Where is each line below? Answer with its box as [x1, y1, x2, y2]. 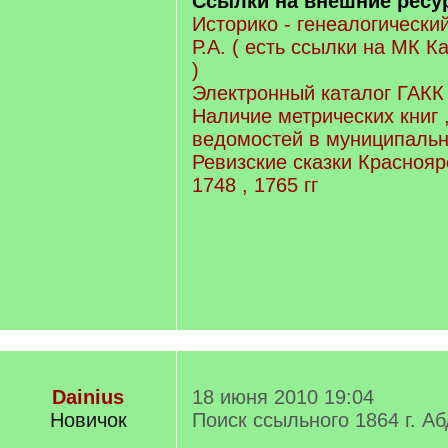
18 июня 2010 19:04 [192, 386, 374, 408]
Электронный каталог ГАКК [192, 82, 444, 104]
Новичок [49, 409, 127, 431]
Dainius [52, 386, 124, 408]
